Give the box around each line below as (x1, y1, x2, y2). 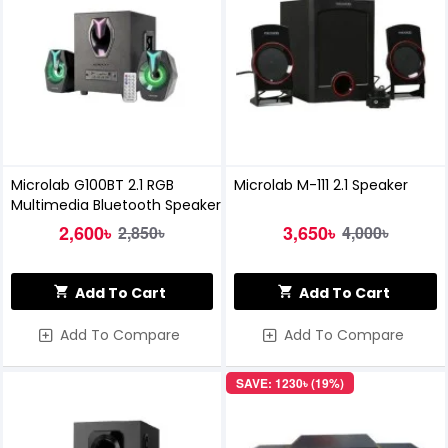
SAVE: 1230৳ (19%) (236, 374, 345, 393)
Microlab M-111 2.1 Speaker (234, 175, 409, 196)
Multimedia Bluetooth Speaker (10, 195, 221, 216)
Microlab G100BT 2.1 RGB (10, 175, 174, 196)
